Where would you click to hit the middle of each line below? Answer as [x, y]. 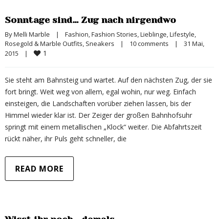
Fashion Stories [114, 34]
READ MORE [39, 169]
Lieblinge [153, 34]
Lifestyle [182, 34]
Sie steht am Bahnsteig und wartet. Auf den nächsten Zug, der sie [109, 80]
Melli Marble [32, 34]
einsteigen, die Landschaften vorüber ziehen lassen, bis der [98, 103]
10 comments [149, 44]
